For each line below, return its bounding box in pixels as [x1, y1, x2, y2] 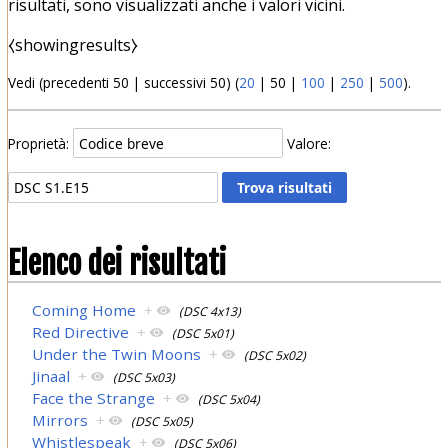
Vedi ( [7, 73, 43, 93]
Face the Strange [32, 387, 156, 408]
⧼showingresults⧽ [7, 34, 138, 57]
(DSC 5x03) [113, 368, 176, 386]
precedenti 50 [42, 73, 129, 93]
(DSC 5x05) [131, 412, 194, 430]
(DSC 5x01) [172, 324, 235, 342]
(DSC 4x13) [179, 302, 242, 320]
